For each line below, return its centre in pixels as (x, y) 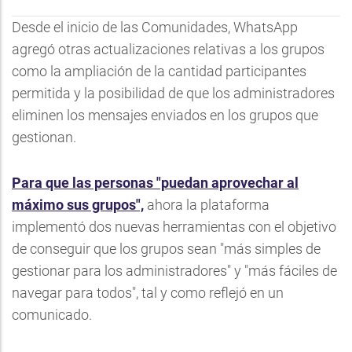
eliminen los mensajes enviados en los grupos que (165, 115)
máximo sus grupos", (78, 204)
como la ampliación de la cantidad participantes (159, 71)
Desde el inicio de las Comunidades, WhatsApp (155, 27)
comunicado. (52, 314)
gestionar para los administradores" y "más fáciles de (174, 270)
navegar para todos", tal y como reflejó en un (148, 292)
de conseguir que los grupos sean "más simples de (166, 248)
